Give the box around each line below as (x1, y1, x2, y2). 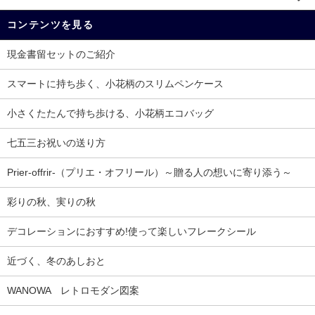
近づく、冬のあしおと (7, 255, 105, 267)
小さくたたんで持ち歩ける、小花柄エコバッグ (7, 108, 214, 120)
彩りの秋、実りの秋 (7, 196, 96, 208)
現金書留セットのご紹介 (7, 49, 115, 60)
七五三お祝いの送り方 (7, 137, 105, 149)
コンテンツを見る (7, 19, 94, 31)
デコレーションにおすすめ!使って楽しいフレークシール (7, 226, 256, 238)
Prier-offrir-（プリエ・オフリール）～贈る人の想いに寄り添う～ (7, 167, 292, 179)
